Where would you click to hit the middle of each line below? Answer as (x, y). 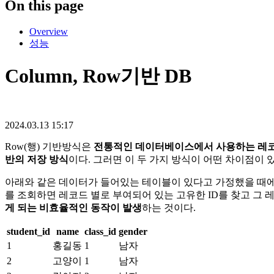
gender (133, 231)
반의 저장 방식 (37, 159)
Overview (49, 31)
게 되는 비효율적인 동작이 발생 (73, 207)
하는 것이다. (169, 207)
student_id (28, 231)
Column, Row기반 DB (98, 76)
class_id (100, 231)
